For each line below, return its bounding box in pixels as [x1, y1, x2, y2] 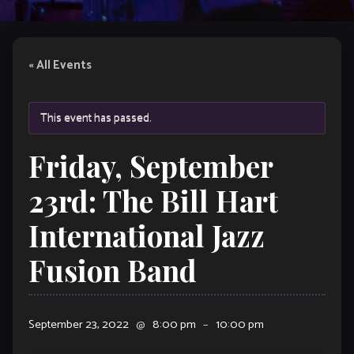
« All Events [28, 55, 92, 76]
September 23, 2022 [28, 315, 131, 335]
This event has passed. [40, 108, 152, 128]
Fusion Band [28, 250, 197, 290]
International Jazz [28, 216, 265, 255]
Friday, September [28, 146, 273, 186]
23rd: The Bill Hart [28, 181, 278, 220]
